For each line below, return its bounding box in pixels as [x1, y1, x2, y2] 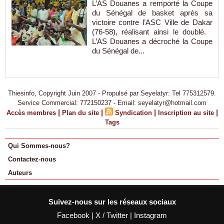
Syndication [114, 109, 152, 116]
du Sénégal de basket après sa [91, 8, 212, 17]
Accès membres [6, 109, 56, 116]
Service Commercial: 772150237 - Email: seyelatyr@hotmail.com [17, 99, 206, 106]
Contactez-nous [8, 155, 56, 163]
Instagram [134, 211, 167, 219]
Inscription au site [157, 109, 214, 116]
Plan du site [61, 109, 99, 116]
